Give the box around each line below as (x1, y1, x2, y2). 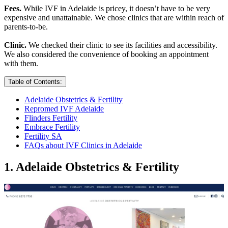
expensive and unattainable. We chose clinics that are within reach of (4, 13, 224, 22)
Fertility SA (24, 131, 62, 140)
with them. (4, 59, 38, 68)
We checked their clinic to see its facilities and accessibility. (28, 40, 217, 49)
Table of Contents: (8, 77, 62, 85)
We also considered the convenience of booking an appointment (4, 49, 209, 59)
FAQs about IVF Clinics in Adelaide (24, 140, 142, 150)
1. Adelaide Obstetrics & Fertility (4, 160, 179, 174)
